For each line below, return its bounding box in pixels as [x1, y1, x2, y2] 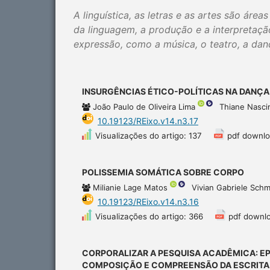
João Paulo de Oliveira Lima [93, 101, 198, 111]
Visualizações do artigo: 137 [95, 130, 202, 140]
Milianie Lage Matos [93, 182, 170, 192]
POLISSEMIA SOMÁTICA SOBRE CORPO [82, 166, 244, 177]
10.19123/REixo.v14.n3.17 [98, 115, 198, 126]
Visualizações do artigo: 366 [95, 211, 203, 221]
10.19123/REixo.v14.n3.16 [98, 196, 199, 207]
